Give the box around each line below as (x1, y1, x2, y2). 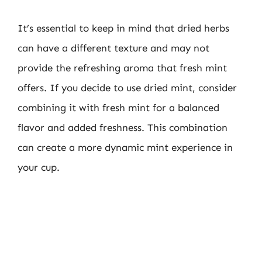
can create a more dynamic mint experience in (18, 141, 233, 153)
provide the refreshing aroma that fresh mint (18, 61, 227, 74)
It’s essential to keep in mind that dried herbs (18, 22, 229, 34)
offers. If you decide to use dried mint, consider (18, 81, 237, 94)
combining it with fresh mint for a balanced (18, 101, 219, 113)
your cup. (18, 161, 60, 173)
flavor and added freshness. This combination (18, 121, 227, 133)
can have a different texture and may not (18, 42, 209, 54)
